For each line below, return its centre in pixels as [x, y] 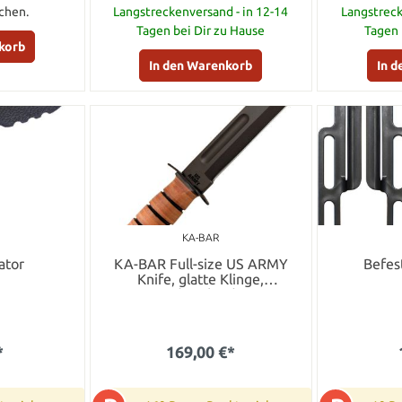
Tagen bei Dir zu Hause [201, 30]
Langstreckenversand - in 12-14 [201, 11]
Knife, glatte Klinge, [201, 279]
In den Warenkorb [201, 65]
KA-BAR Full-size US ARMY [201, 263]
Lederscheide [201, 294]
